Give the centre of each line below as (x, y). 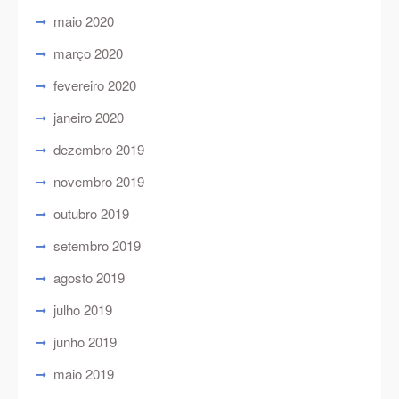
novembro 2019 (99, 181)
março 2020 (89, 53)
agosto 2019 (90, 277)
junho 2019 (85, 341)
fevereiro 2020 (95, 85)
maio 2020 (84, 20)
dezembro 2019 (99, 149)
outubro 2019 (92, 213)
